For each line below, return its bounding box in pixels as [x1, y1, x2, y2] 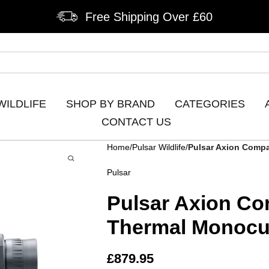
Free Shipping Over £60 [85, 10, 213, 23]
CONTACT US [101, 115, 172, 128]
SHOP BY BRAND [65, 97, 155, 110]
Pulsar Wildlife [131, 142, 186, 152]
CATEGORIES [174, 97, 245, 110]
